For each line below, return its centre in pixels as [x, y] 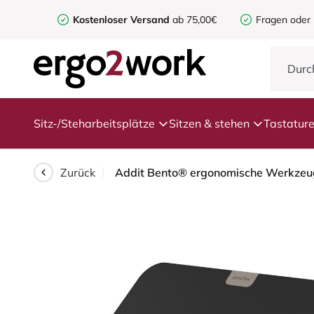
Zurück [78, 172]
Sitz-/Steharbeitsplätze [94, 123]
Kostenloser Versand [121, 20]
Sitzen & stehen [209, 123]
